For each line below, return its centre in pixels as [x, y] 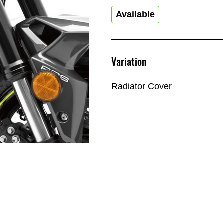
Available [135, 15]
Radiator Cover [142, 86]
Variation [129, 62]
